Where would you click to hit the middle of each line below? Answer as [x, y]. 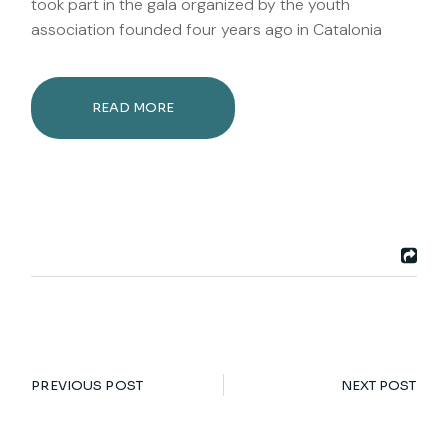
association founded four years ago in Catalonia [207, 30]
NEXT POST [378, 386]
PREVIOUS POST [87, 386]
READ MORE [133, 108]
